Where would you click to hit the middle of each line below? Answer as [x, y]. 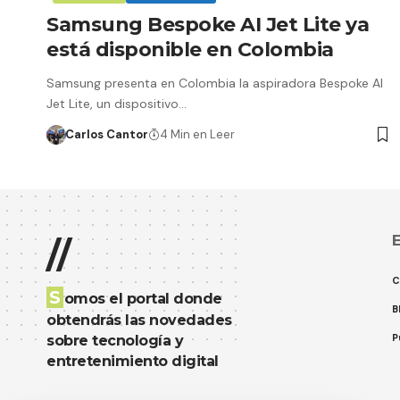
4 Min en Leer [197, 134]
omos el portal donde [143, 298]
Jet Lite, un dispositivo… [117, 103]
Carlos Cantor [106, 134]
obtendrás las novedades [139, 320]
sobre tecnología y [115, 340]
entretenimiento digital [133, 361]
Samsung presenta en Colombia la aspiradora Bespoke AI [215, 83]
